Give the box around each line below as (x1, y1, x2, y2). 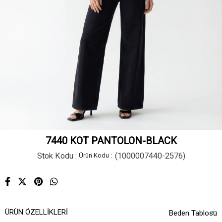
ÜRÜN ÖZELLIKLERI (5, 208, 68, 217)
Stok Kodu (37, 151, 73, 161)
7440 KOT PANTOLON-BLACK (45, 135, 177, 147)
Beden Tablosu (169, 209, 217, 218)
